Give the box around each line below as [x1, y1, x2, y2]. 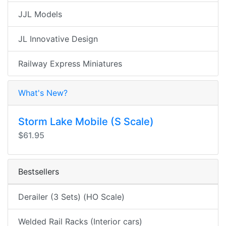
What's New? [18, 88, 68, 98]
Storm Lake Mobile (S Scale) [18, 116, 154, 128]
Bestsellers [18, 166, 59, 177]
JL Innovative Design [18, 34, 98, 44]
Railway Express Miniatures [18, 59, 122, 69]
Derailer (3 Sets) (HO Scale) [18, 192, 125, 202]
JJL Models [18, 9, 62, 19]
